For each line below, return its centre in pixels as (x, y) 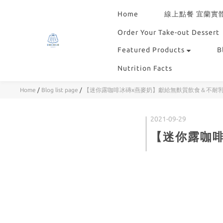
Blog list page (60, 90)
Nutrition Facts (145, 68)
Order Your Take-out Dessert (168, 32)
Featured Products (151, 50)
